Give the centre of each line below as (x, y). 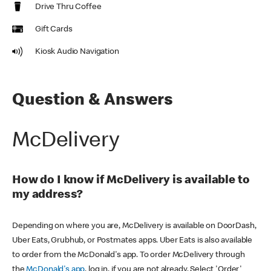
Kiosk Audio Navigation (77, 52)
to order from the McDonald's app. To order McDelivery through (129, 255)
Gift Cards (54, 29)
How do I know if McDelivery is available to (131, 181)
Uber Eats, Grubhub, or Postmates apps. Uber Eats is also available (132, 240)
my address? (48, 195)
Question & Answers (93, 101)
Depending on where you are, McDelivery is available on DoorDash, (134, 226)
